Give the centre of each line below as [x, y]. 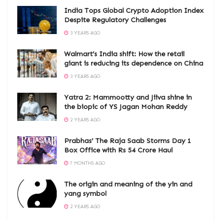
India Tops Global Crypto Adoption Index [134, 11]
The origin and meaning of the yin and [128, 184]
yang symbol [85, 194]
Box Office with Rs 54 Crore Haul [118, 150]
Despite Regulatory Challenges [115, 20]
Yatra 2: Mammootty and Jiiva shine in [128, 98]
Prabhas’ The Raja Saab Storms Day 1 [128, 141]
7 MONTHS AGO [87, 164]
